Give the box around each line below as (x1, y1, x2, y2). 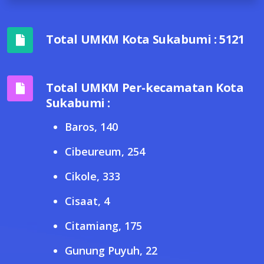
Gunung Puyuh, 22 (65, 243, 157, 258)
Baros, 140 (65, 119, 118, 134)
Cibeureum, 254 (65, 144, 145, 159)
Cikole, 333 (65, 169, 120, 183)
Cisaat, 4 (65, 193, 110, 208)
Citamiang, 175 (65, 218, 142, 233)
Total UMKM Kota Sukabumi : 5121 (46, 31, 245, 47)
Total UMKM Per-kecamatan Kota (46, 79, 244, 95)
